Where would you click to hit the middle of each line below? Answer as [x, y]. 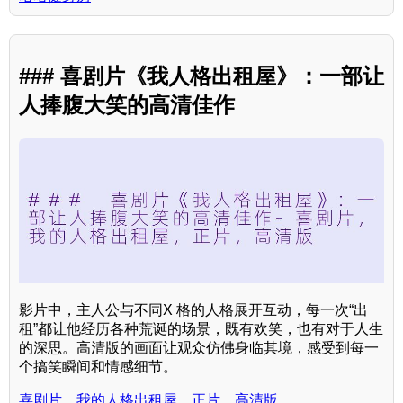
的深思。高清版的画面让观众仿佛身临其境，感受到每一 [199, 348]
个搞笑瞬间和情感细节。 [98, 367]
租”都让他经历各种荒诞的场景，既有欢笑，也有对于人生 [201, 329]
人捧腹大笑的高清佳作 [127, 105]
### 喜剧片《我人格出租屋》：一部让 [201, 76]
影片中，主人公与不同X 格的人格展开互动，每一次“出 [193, 310]
